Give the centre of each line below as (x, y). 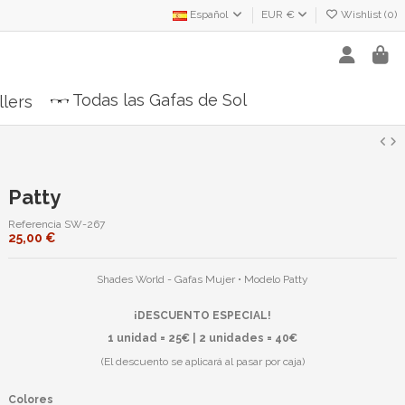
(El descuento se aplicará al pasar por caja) (202, 361)
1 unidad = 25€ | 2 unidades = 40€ (202, 339)
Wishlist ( (363, 15)
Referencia (35, 225)
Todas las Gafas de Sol (159, 100)
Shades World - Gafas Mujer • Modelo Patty (202, 280)
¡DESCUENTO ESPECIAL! (202, 315)
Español (209, 15)
